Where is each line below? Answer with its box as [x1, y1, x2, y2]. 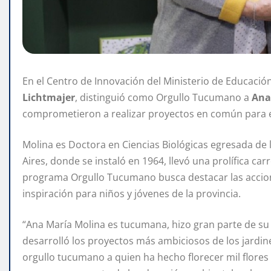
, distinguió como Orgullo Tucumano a [75, 91, 252, 105]
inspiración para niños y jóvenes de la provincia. [22, 187, 241, 201]
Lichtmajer [22, 91, 75, 105]
